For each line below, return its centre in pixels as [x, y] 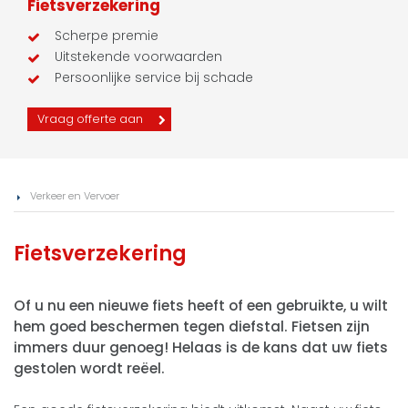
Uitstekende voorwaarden [138, 56]
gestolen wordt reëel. [89, 368]
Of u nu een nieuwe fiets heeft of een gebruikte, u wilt [201, 305]
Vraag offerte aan [90, 118]
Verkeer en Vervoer [75, 195]
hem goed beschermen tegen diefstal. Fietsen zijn [192, 326]
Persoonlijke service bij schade [154, 77]
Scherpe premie [107, 35]
